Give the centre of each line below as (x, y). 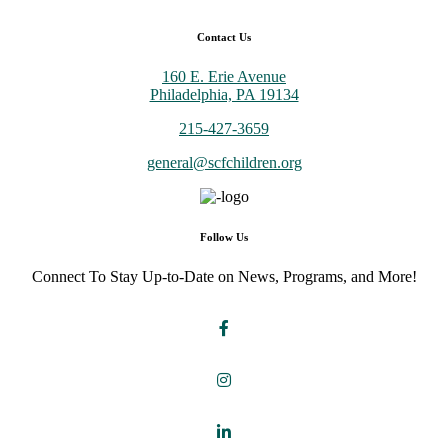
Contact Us (224, 37)
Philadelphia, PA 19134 (224, 95)
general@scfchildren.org (224, 163)
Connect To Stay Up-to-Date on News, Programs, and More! (224, 277)
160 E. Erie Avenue (224, 77)
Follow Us (224, 237)
